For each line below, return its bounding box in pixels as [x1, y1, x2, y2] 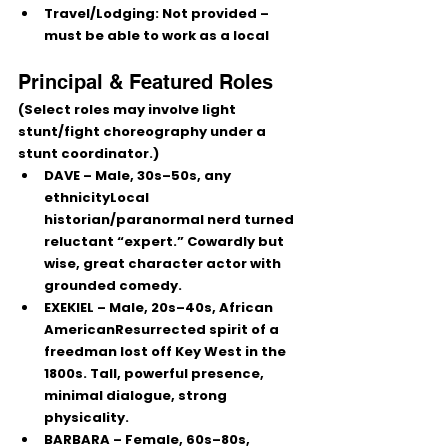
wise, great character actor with [44, 254, 284, 273]
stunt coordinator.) [18, 144, 159, 163]
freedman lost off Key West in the [44, 342, 289, 361]
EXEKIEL [44, 298, 94, 317]
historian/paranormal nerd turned [44, 210, 297, 229]
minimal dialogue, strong [44, 386, 230, 405]
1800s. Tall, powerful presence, [44, 364, 267, 383]
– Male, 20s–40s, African [94, 298, 276, 317]
